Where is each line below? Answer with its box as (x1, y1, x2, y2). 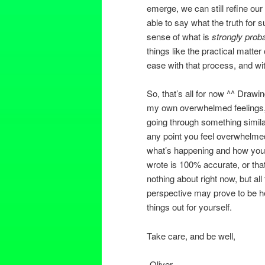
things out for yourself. (147, 201, 232, 214)
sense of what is (147, 30, 212, 43)
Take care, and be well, (147, 229, 235, 242)
